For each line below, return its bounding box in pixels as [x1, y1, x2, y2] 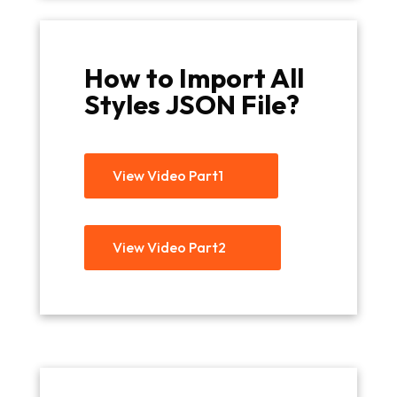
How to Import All [83, 61, 304, 96]
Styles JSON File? [83, 88, 300, 122]
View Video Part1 [112, 167, 223, 185]
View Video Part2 [112, 238, 226, 257]
